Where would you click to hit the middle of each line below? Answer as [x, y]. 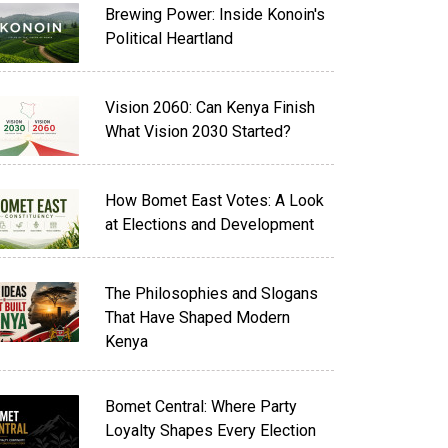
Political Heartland [168, 38]
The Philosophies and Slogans [211, 293]
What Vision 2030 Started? [197, 131]
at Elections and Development [209, 224]
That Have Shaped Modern [197, 317]
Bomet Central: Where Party [200, 406]
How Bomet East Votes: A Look [214, 200]
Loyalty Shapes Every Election [210, 430]
